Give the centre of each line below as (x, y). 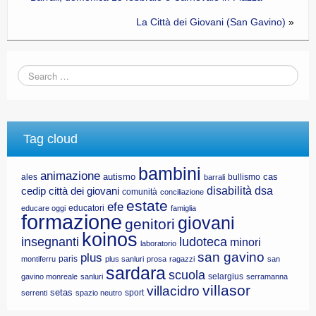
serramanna (267, 277)
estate (147, 206)
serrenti (34, 293)
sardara (136, 273)
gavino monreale (49, 277)
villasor (226, 291)
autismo (119, 177)
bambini (170, 174)
